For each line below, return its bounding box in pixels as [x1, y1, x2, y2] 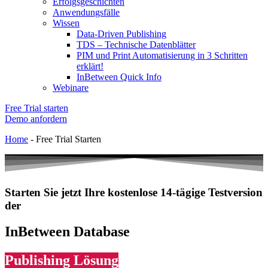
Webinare [53, 83, 89, 93]
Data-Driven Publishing [77, 29, 166, 39]
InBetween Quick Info [77, 72, 162, 82]
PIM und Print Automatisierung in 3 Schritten [77, 50, 248, 60]
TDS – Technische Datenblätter [77, 39, 196, 50]
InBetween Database [5, 224, 130, 240]
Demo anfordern [5, 114, 67, 124]
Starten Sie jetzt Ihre [5, 185, 108, 199]
